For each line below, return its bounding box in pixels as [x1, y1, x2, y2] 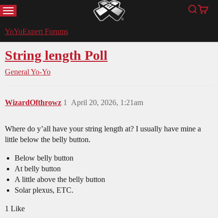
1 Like [5, 204, 25, 213]
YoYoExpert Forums [5, 27, 68, 36]
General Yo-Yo [5, 68, 51, 76]
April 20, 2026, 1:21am [71, 98, 143, 107]
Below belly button [15, 154, 73, 163]
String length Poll [5, 48, 108, 63]
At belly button [15, 164, 61, 173]
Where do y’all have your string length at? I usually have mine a [5, 125, 201, 133]
